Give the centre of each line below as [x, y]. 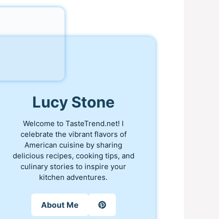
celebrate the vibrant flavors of [73, 134]
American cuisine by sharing [74, 145]
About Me [60, 205]
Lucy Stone [73, 102]
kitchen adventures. [74, 177]
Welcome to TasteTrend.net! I [74, 123]
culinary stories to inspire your [74, 166]
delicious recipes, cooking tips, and [73, 155]
